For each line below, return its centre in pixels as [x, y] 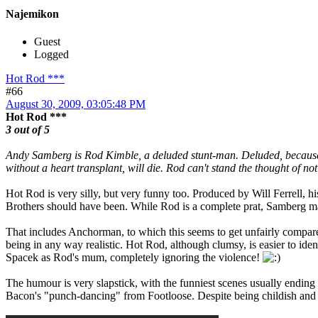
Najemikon [32, 14]
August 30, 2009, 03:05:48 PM [76, 104]
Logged [51, 55]
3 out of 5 [28, 130]
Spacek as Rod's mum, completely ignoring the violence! [134, 258]
